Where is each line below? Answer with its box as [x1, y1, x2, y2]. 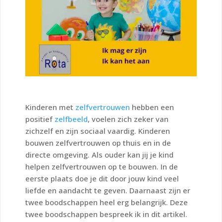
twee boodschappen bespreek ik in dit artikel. [25, 209, 187, 219]
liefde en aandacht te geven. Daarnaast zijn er [25, 185, 190, 195]
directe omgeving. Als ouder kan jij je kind [25, 149, 173, 160]
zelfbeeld [55, 113, 88, 124]
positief [25, 113, 55, 124]
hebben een [130, 102, 174, 112]
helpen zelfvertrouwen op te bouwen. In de [25, 161, 178, 171]
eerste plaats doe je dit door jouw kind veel [25, 173, 179, 183]
